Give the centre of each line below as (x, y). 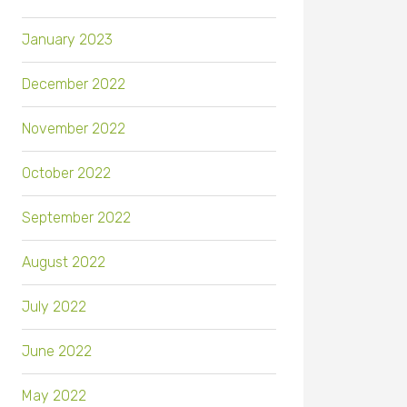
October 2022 (66, 174)
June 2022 (57, 352)
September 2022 (76, 218)
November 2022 (74, 129)
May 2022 (54, 396)
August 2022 (64, 263)
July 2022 (54, 307)
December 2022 (74, 84)
